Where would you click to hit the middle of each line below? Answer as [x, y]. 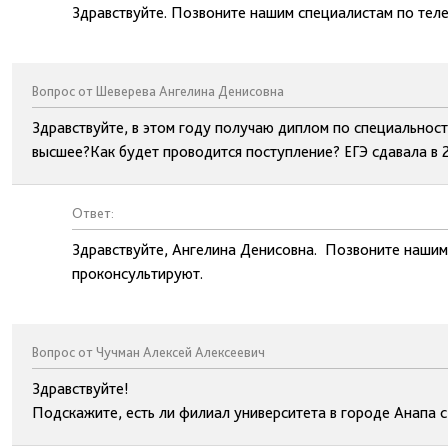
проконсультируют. [137, 273]
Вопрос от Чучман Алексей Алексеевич [148, 352]
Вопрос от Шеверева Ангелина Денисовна [158, 91]
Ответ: [93, 213]
